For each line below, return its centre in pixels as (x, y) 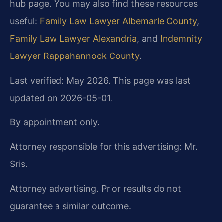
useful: (25, 21)
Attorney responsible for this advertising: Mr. (104, 147)
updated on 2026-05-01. (61, 98)
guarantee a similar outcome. (71, 206)
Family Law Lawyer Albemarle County (118, 21)
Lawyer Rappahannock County (75, 56)
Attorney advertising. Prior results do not (96, 188)
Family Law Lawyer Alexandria (73, 39)
